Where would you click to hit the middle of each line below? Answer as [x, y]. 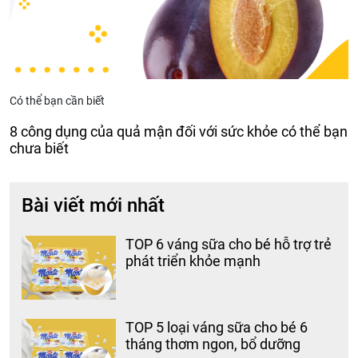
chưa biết [39, 149]
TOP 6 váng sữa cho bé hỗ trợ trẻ [229, 245]
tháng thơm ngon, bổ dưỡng [213, 344]
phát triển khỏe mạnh [193, 261]
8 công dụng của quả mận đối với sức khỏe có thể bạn [179, 132]
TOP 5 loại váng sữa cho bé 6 [217, 328]
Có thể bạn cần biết [57, 101]
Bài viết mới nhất [93, 206]
